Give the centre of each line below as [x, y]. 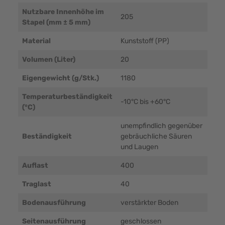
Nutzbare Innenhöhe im [63, 12]
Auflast [35, 166]
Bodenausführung [54, 203]
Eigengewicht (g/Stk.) [60, 78]
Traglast [36, 184]
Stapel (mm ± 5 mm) [56, 23]
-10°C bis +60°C [145, 102]
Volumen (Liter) [48, 60]
